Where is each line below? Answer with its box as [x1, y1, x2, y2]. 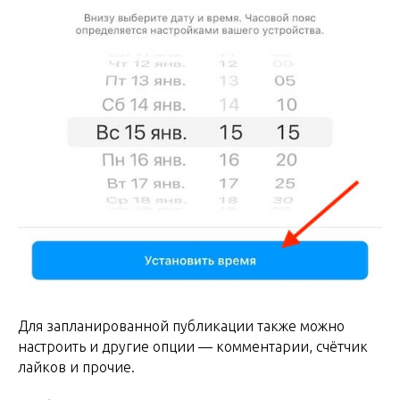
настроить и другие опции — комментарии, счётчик [18, 338, 368, 355]
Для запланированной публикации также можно [18, 318, 345, 335]
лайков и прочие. [18, 359, 135, 376]
